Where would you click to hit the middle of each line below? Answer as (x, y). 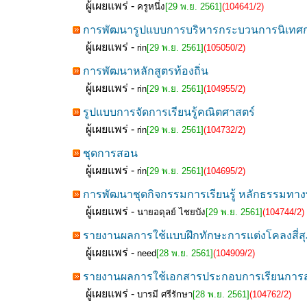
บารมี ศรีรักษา (165, 294)
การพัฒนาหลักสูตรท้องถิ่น (146, 71)
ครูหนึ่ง (151, 7)
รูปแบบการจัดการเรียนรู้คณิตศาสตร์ (169, 112)
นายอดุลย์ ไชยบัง (171, 212)
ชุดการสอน (110, 153)
